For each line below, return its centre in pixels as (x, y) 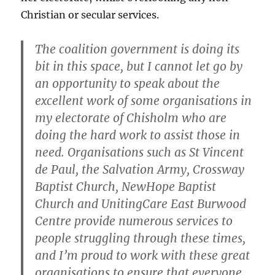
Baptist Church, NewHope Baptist (126, 187)
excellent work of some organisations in (144, 101)
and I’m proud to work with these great (143, 256)
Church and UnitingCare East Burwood (141, 204)
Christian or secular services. (90, 15)
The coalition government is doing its (137, 49)
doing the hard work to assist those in (138, 135)
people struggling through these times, (141, 238)
